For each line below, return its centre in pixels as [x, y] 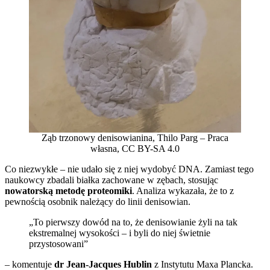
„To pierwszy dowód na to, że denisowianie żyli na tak [133, 222]
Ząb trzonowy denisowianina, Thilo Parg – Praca [135, 137]
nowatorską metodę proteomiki [68, 190]
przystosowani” [58, 243]
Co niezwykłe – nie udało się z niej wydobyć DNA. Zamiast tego [129, 169]
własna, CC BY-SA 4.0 [135, 148]
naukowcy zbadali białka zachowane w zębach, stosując [111, 180]
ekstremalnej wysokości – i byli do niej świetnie [120, 233]
